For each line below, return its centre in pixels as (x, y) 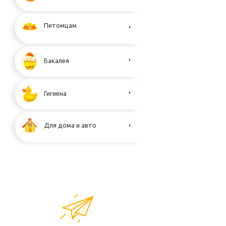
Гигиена (55, 93)
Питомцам (60, 25)
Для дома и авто (70, 125)
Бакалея (56, 60)
